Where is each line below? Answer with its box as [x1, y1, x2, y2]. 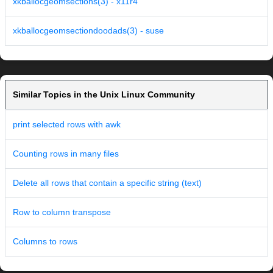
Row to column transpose [13, 207, 111, 218]
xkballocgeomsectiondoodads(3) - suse [13, 26, 164, 36]
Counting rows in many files [13, 149, 119, 159]
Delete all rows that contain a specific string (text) [13, 178, 202, 188]
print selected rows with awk [13, 119, 121, 130]
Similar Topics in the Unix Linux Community [13, 90, 195, 100]
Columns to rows [13, 236, 77, 247]
